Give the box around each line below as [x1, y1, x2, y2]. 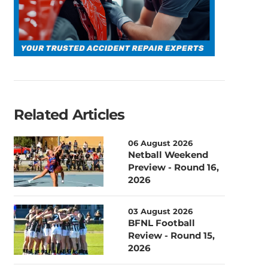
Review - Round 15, [128, 229, 215, 241]
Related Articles [13, 106, 125, 124]
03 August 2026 [128, 206, 193, 216]
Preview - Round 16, [128, 161, 220, 173]
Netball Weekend [128, 148, 209, 160]
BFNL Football [128, 217, 196, 229]
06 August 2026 [128, 138, 193, 148]
